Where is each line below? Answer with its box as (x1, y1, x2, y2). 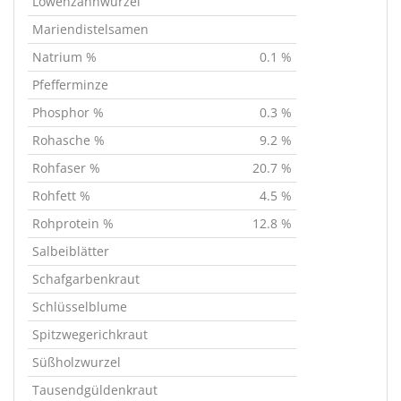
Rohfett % (32, 187, 90, 204)
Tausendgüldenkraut (32, 381, 158, 398)
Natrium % (32, 48, 97, 65)
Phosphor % (32, 104, 104, 121)
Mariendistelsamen (32, 21, 149, 38)
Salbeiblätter (32, 243, 109, 260)
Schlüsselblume (32, 298, 127, 315)
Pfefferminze (32, 76, 108, 93)
